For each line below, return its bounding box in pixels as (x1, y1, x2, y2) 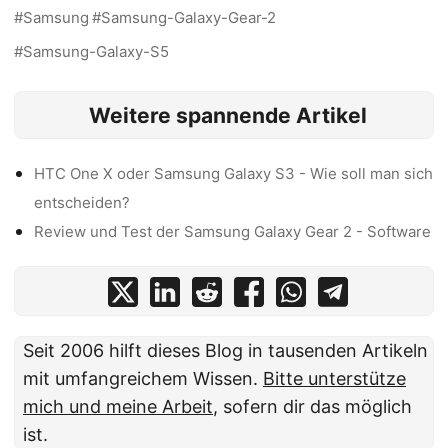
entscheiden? (34, 193, 130, 213)
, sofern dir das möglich (213, 396, 412, 418)
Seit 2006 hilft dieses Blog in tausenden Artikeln (23, 340, 428, 362)
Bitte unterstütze (263, 368, 406, 390)
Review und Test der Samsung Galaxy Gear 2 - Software (34, 222, 431, 242)
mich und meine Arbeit (23, 396, 213, 418)
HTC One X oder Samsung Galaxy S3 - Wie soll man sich (34, 164, 433, 184)
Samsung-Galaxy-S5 (23, 42, 169, 62)
